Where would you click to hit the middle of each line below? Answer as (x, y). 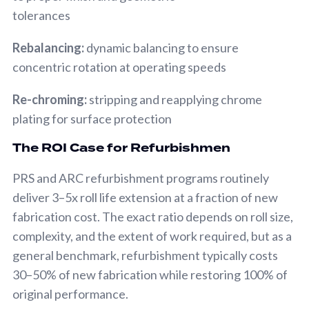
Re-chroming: (51, 99)
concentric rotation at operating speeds (119, 67)
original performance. (70, 293)
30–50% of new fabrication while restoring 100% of (150, 274)
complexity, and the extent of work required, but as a (152, 236)
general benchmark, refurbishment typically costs (145, 255)
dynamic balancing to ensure (162, 47)
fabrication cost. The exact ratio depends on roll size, (153, 216)
